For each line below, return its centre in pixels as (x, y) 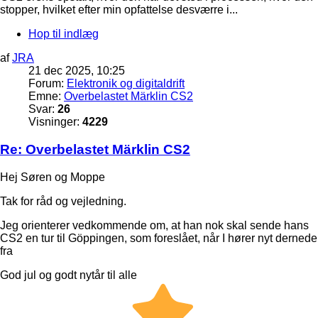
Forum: (48, 84)
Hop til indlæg (64, 34)
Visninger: (55, 122)
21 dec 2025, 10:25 (77, 71)
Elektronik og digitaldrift (126, 84)
